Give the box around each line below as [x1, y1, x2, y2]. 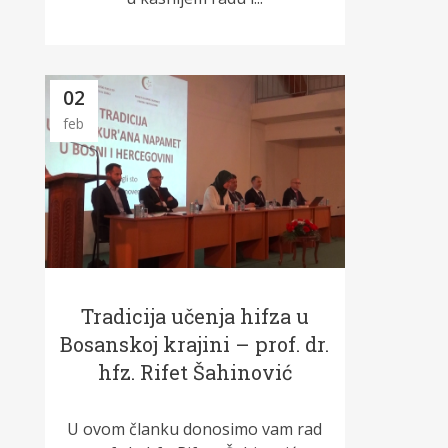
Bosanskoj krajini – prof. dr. [60, 331, 330, 358]
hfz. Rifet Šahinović [97, 359, 292, 386]
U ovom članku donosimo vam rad [67, 418, 323, 441]
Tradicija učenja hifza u [80, 303, 309, 330]
